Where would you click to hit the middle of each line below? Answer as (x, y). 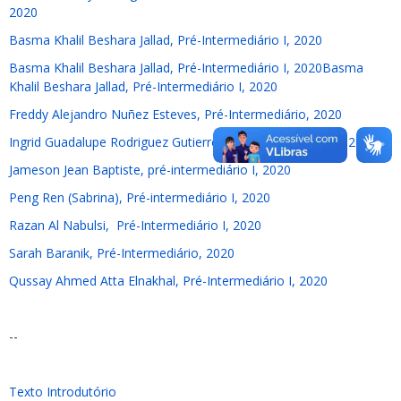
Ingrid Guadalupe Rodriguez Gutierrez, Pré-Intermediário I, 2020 (193, 142)
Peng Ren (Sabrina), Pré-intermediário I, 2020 (140, 197)
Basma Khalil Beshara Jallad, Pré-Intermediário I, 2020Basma (186, 68)
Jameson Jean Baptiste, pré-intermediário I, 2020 (150, 170)
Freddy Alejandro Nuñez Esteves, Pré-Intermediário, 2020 (175, 114)
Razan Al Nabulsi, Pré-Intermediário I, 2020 (135, 225)
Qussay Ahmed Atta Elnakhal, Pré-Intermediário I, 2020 (168, 281)
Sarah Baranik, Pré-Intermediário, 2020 (122, 253)
